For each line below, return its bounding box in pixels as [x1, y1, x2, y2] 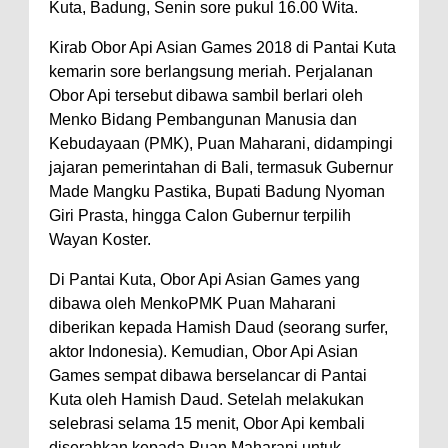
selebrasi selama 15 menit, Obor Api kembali [49, 414, 365, 432]
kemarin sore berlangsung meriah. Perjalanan [49, 62, 373, 80]
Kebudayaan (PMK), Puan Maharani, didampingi [49, 134, 393, 152]
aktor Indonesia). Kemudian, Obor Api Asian [49, 342, 358, 360]
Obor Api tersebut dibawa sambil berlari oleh [49, 86, 363, 104]
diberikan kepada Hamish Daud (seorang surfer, [49, 318, 388, 336]
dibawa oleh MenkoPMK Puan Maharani [49, 294, 336, 312]
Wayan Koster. [49, 230, 151, 248]
